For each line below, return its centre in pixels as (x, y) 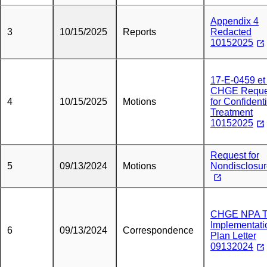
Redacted (231, 32)
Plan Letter (233, 236)
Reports (139, 32)
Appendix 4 (235, 21)
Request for (235, 155)
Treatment (232, 112)
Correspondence (158, 230)
